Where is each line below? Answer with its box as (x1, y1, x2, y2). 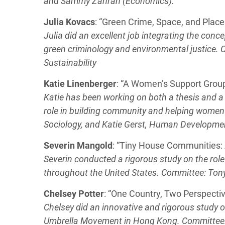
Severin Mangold (44, 140, 113, 151)
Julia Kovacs (44, 17, 95, 27)
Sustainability (44, 57, 96, 68)
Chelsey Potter (44, 188, 104, 199)
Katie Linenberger (44, 78, 117, 89)
